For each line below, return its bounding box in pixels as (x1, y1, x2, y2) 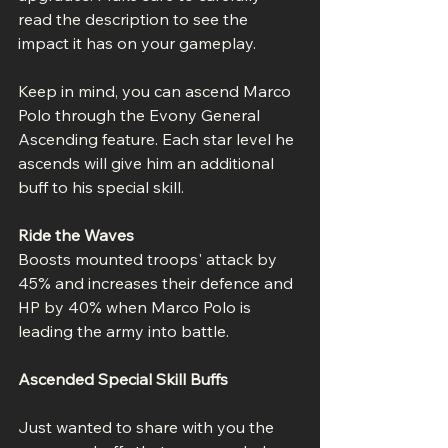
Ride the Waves (18, 224, 134, 245)
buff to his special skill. (18, 176, 184, 197)
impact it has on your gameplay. (18, 32, 256, 53)
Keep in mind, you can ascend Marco (18, 80, 295, 101)
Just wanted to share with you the (18, 416, 278, 437)
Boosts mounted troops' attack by (18, 248, 281, 269)
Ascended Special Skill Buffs (18, 368, 228, 389)
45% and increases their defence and (18, 272, 297, 293)
